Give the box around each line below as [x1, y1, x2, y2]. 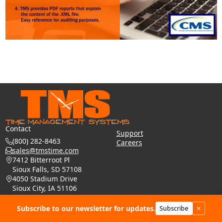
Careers [116, 138, 142, 147]
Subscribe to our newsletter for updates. [17, 204, 156, 213]
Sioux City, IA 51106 [12, 183, 77, 193]
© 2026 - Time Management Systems [5, 209, 128, 219]
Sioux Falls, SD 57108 [12, 165, 82, 174]
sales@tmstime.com [12, 146, 79, 155]
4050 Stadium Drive [12, 174, 77, 183]
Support [116, 128, 143, 138]
